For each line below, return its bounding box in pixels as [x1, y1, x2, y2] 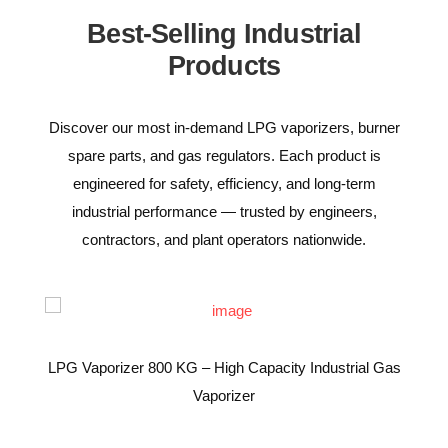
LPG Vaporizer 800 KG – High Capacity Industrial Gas [47, 358, 401, 376]
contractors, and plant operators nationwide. [82, 231, 366, 248]
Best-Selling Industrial [87, 19, 361, 49]
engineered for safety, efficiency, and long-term [72, 175, 376, 192]
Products [167, 51, 281, 81]
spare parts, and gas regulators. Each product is [67, 147, 381, 164]
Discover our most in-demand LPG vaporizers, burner [48, 119, 400, 136]
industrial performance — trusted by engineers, [71, 203, 377, 220]
